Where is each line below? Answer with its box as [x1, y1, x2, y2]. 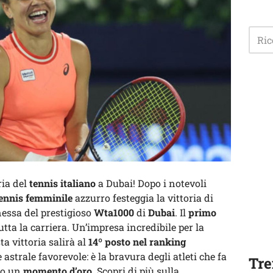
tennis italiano [29, 177, 96, 190]
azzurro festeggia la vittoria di [73, 191, 213, 204]
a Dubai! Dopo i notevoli [96, 177, 207, 190]
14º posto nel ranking [88, 235, 186, 248]
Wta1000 [94, 206, 134, 219]
